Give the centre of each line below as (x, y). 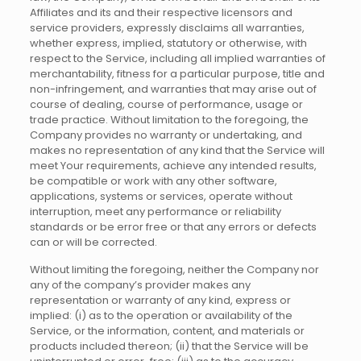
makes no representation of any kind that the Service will (177, 150)
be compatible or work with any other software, (153, 181)
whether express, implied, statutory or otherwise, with (168, 43)
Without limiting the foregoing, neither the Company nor (174, 270)
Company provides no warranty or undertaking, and (166, 135)
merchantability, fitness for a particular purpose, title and (177, 74)
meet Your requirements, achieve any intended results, (173, 166)
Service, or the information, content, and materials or (167, 331)
